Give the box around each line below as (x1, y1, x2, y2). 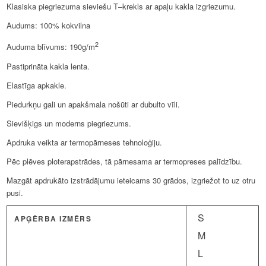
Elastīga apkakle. (7, 79, 67, 91)
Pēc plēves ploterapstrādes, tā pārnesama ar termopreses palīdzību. (7, 155, 243, 167)
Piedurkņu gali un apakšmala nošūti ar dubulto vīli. (7, 98, 180, 110)
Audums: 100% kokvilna (7, 20, 91, 31)
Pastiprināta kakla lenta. (7, 60, 90, 72)
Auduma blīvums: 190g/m (7, 41, 96, 53)
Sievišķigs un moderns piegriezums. (7, 117, 132, 129)
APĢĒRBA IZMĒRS (14, 213, 92, 224)
